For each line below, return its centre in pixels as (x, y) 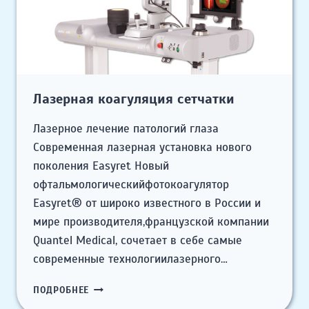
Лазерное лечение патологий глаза (126, 129)
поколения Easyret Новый (101, 166)
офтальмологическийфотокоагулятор (131, 185)
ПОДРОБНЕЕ (61, 290)
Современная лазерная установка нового (142, 148)
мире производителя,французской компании (151, 222)
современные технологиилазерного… (130, 259)
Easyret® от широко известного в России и (147, 203)
